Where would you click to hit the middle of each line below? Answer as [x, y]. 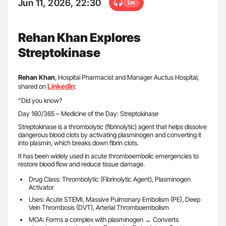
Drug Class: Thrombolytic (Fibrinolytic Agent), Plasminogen [109, 179]
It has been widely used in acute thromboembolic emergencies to [108, 156]
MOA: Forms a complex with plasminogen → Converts [103, 219]
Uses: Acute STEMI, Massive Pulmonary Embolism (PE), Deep [114, 199]
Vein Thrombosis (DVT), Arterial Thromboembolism [99, 207]
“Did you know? [40, 100]
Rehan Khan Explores [79, 38]
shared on [33, 86]
